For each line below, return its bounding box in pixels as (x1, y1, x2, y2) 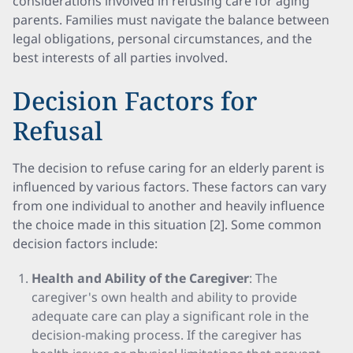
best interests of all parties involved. (13, 49, 228, 66)
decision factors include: (13, 235, 158, 252)
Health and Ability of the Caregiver (32, 269, 249, 287)
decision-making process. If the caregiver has (32, 326, 302, 344)
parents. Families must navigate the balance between (13, 11, 329, 28)
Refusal (13, 113, 102, 147)
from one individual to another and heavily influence (13, 197, 325, 214)
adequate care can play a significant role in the (32, 307, 309, 325)
